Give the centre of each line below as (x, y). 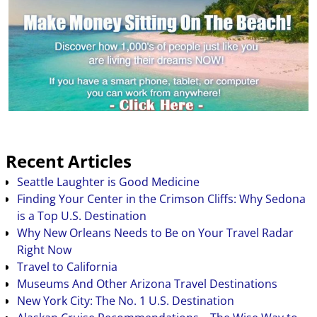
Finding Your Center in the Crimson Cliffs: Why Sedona (161, 199)
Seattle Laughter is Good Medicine (108, 182)
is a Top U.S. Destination (81, 216)
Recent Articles (69, 162)
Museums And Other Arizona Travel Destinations (147, 284)
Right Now (44, 250)
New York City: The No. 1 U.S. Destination (125, 301)
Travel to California (67, 267)
